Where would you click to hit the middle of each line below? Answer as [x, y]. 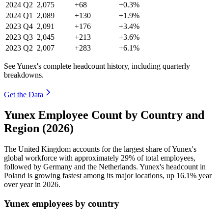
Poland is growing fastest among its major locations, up [90, 176]
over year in [23, 185]
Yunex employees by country [62, 204]
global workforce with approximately [62, 158]
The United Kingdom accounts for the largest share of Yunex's [100, 149]
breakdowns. [24, 75]
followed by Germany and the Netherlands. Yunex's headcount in [105, 167]
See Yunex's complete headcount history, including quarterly [97, 66]
